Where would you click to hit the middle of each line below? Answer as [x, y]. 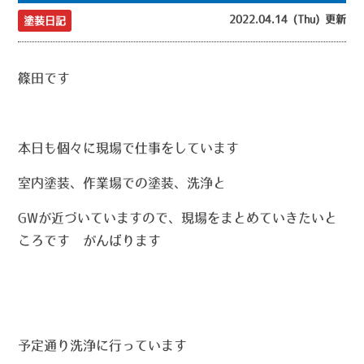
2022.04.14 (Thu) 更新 [287, 19]
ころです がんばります [90, 241]
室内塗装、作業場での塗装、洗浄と [122, 183]
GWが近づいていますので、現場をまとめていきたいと [178, 218]
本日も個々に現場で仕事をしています [129, 148]
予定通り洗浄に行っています [103, 346]
